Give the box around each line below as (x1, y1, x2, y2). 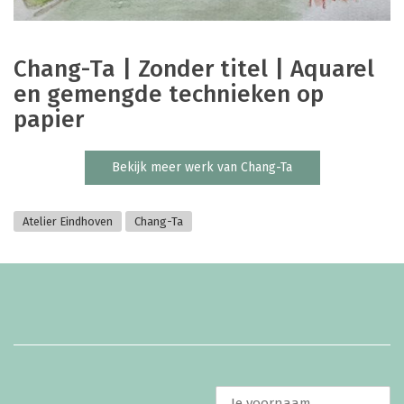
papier (14, 105, 84, 133)
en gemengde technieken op (14, 79, 324, 108)
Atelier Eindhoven (23, 215, 113, 229)
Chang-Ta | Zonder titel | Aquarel (14, 54, 374, 83)
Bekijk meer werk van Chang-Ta (111, 159, 293, 175)
